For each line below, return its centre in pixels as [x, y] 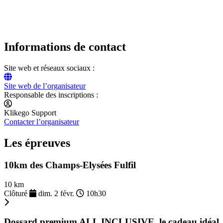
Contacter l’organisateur [42, 122]
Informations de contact [65, 47]
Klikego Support [30, 113]
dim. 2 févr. [56, 193]
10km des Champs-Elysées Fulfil [70, 165]
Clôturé [17, 193]
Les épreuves [37, 143]
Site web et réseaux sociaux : [49, 68]
